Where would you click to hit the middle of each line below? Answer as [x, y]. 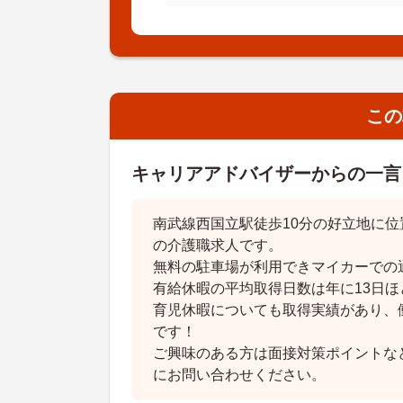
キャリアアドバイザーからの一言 [266, 173]
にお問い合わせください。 [239, 374]
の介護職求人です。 [218, 245]
